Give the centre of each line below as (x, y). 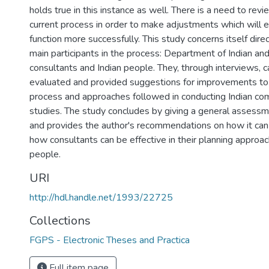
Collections (60, 221)
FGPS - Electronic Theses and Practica (110, 240)
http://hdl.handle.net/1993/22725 (101, 198)
